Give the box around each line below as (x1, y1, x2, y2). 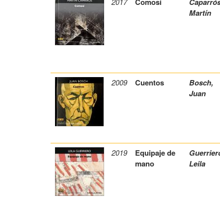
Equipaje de (135, 147, 176, 159)
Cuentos (135, 77, 165, 88)
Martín (189, 7, 211, 19)
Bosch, (189, 77, 214, 88)
